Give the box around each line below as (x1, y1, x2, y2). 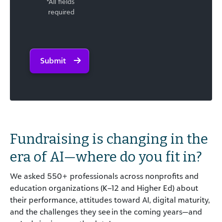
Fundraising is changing (10, 131, 167, 148)
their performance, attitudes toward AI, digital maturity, (10, 195, 210, 205)
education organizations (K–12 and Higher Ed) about (10, 183, 198, 193)
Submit (40, 55, 66, 66)
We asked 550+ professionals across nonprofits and (10, 171, 199, 181)
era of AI (10, 149, 64, 166)
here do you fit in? (87, 149, 202, 166)
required (48, 7, 74, 16)
